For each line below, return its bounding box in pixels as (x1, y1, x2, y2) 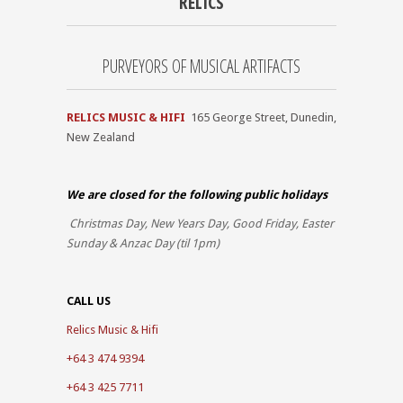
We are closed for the (67, 187, 189, 201)
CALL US (67, 293, 111, 308)
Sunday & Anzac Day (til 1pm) (67, 236, 219, 250)
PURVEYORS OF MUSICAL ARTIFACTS (103, 53, 300, 78)
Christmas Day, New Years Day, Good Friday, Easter (67, 216, 334, 230)
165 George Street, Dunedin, (191, 110, 336, 124)
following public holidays (189, 187, 327, 201)
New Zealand (67, 130, 135, 144)
